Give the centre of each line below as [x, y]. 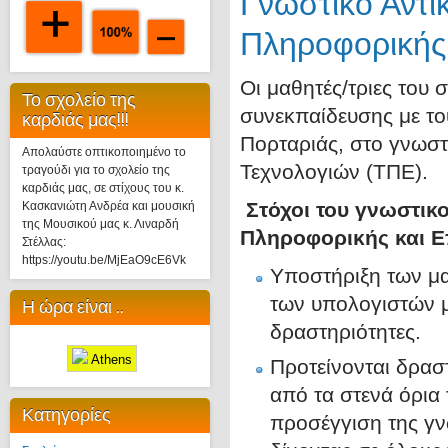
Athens [110, 359]
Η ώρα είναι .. [73, 306]
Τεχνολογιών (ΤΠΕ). [334, 171]
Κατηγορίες [66, 414]
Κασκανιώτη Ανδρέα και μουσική [108, 206]
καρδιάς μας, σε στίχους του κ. [103, 188]
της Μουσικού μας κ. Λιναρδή [100, 224]
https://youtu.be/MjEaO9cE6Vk [104, 260]
